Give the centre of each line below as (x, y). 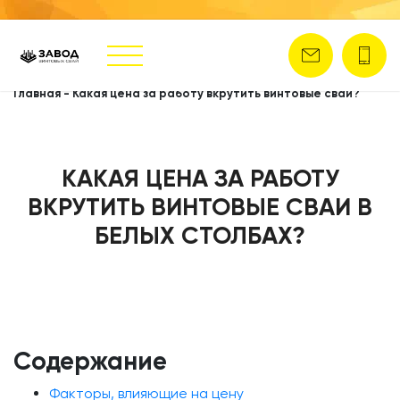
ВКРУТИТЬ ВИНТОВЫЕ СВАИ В (200, 207)
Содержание (90, 361)
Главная (37, 93)
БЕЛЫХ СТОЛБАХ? (200, 235)
